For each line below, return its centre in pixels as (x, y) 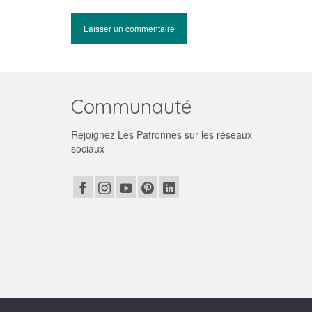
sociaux (88, 148)
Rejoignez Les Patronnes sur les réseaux (162, 134)
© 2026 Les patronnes (107, 304)
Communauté (131, 106)
